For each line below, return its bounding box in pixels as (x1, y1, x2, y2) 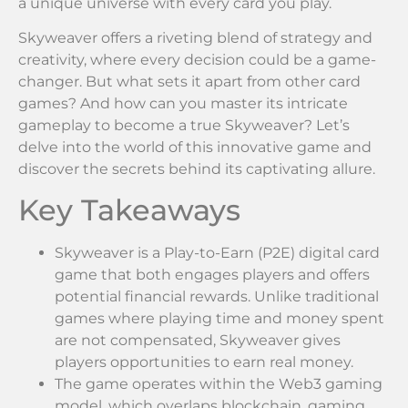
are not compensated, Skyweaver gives (55, 331, 341, 350)
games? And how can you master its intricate (18, 94, 348, 112)
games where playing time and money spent (55, 310, 384, 328)
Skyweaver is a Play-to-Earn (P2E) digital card (55, 244, 380, 262)
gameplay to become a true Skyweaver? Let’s (18, 116, 350, 134)
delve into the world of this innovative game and (18, 138, 372, 156)
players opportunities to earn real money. (55, 353, 353, 372)
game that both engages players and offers (55, 266, 370, 284)
